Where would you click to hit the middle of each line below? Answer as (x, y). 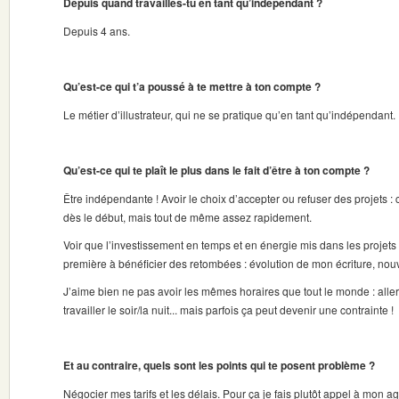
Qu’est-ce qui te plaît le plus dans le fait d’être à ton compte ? (216, 170)
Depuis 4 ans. (97, 31)
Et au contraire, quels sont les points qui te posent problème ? (219, 365)
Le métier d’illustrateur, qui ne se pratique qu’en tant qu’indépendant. (229, 114)
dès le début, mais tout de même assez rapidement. (187, 217)
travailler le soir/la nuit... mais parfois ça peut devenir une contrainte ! (228, 309)
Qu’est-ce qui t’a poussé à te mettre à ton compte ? (192, 86)
